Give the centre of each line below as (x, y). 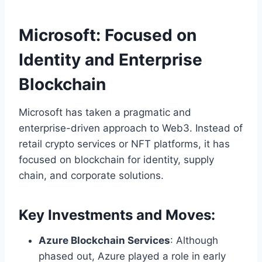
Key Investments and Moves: (117, 215)
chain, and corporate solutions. (91, 176)
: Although (194, 241)
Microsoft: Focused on (108, 35)
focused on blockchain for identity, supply (116, 160)
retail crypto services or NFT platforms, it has (124, 144)
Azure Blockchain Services (104, 241)
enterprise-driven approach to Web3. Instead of (131, 128)
